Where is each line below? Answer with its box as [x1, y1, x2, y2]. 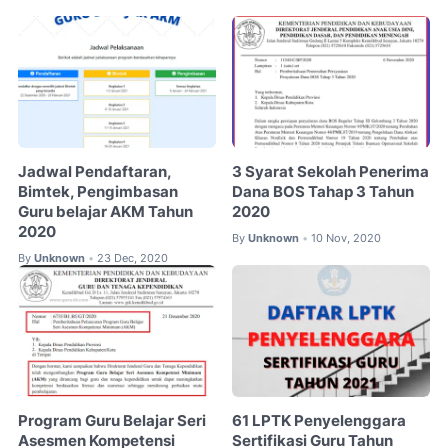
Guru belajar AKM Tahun [18, 202, 193, 221]
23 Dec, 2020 [97, 250, 168, 265]
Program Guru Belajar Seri [18, 412, 206, 431]
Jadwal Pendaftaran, [18, 162, 171, 181]
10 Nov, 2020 [311, 230, 382, 245]
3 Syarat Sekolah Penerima [232, 162, 430, 181]
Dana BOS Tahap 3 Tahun [232, 182, 415, 201]
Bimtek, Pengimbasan [18, 182, 178, 201]
